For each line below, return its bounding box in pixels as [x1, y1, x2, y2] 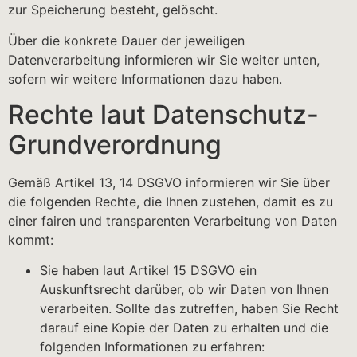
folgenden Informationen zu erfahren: [40, 339, 265, 355]
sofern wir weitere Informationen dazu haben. [8, 70, 282, 87]
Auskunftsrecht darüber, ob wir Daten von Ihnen [40, 281, 328, 298]
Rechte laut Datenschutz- [8, 98, 319, 130]
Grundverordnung [8, 128, 222, 160]
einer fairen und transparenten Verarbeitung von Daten [8, 212, 337, 229]
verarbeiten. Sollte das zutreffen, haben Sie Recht [40, 300, 339, 317]
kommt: [8, 231, 53, 248]
